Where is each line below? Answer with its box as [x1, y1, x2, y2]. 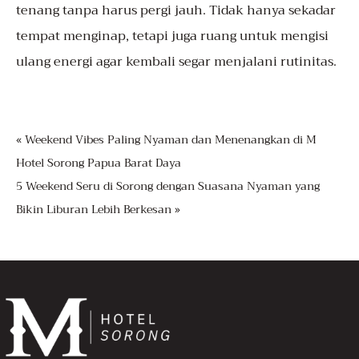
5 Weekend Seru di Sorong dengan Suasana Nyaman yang [16, 176, 320, 196]
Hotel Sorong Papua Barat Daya [16, 153, 181, 173]
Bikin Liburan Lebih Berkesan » [16, 200, 180, 220]
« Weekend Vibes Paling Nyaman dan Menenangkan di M [16, 130, 317, 150]
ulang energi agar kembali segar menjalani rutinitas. [16, 50, 337, 74]
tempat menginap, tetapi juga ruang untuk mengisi [16, 25, 329, 48]
